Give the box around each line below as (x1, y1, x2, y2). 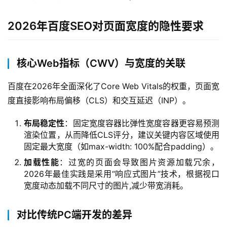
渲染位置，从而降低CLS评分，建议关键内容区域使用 (24, 130, 219, 140)
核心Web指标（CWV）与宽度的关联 (17, 57, 185, 70)
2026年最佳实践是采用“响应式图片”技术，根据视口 (24, 169, 219, 179)
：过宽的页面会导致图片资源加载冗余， (59, 157, 220, 168)
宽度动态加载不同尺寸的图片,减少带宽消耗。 (24, 180, 188, 191)
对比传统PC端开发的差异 (17, 209, 132, 221)
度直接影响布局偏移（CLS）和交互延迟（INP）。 (8, 95, 191, 106)
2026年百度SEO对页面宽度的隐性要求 (8, 19, 204, 33)
